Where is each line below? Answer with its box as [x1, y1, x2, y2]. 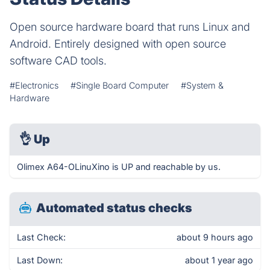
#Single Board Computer [71, 80, 169, 90]
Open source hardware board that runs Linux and [10, 20, 250, 33]
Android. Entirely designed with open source [10, 37, 226, 50]
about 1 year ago [185, 255, 253, 265]
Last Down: [17, 255, 63, 265]
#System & [181, 80, 224, 90]
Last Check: [17, 232, 66, 242]
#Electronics [10, 80, 58, 90]
